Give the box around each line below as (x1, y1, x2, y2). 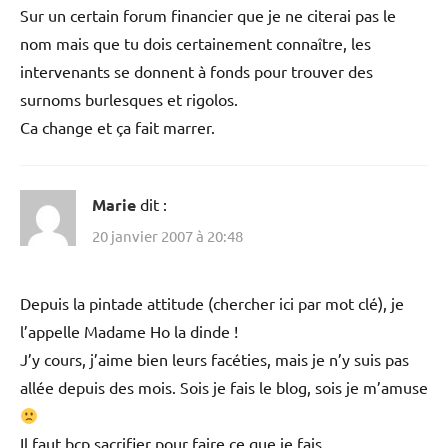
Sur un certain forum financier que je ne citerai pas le (20, 4, 396, 25)
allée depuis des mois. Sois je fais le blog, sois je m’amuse (20, 377, 428, 398)
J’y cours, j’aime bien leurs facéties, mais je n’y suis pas (20, 349, 409, 370)
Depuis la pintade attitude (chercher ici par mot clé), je (20, 293, 404, 314)
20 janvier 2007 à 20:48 (92, 226, 243, 246)
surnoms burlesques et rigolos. (20, 88, 238, 109)
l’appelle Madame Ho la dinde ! (20, 321, 238, 342)
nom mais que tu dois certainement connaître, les (20, 32, 371, 53)
